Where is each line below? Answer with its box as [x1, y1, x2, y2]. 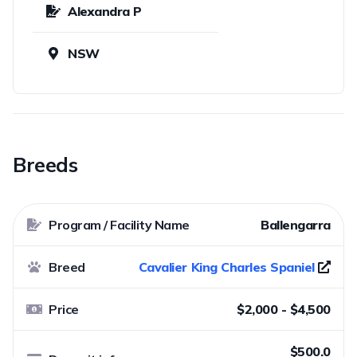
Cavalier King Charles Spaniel [138, 258, 315, 275]
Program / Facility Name [49, 216, 190, 233]
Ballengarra [261, 216, 331, 233]
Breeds [13, 151, 78, 177]
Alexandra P [68, 2, 142, 19]
